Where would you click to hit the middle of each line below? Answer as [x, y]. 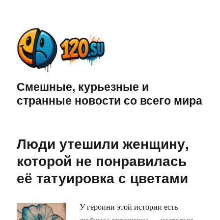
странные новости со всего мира [110, 100]
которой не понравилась [102, 161]
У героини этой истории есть [129, 207]
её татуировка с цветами [103, 178]
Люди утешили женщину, [103, 143]
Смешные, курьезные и [83, 86]
